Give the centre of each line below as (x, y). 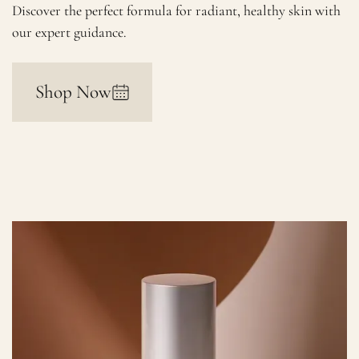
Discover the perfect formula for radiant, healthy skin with (177, 11)
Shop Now (73, 92)
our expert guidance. (70, 32)
